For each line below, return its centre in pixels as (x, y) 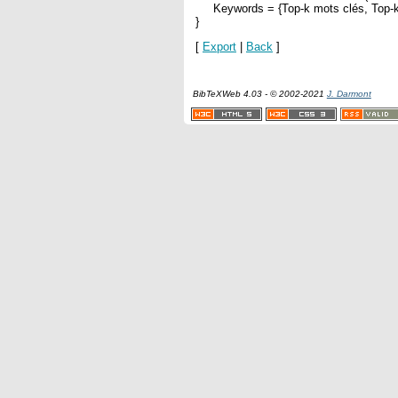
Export (219, 46)
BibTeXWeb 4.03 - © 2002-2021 (259, 94)
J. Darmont (349, 94)
